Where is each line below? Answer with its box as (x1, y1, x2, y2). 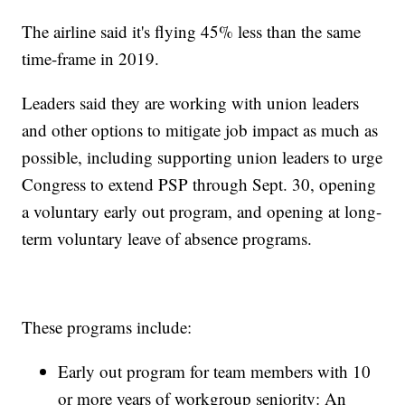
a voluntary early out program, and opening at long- (22, 199, 382, 222)
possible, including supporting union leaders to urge (22, 145, 383, 168)
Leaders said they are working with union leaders (22, 90, 360, 114)
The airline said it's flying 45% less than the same (22, 19, 362, 42)
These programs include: (22, 315, 193, 338)
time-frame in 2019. (22, 46, 160, 70)
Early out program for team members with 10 (58, 359, 372, 382)
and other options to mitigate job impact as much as (22, 118, 379, 141)
